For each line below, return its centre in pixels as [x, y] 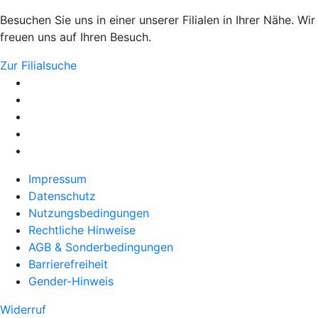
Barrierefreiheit [68, 264]
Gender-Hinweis [71, 281]
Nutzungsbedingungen [89, 213]
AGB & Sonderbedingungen [101, 247]
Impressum [57, 179]
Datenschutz [62, 196]
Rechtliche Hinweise [82, 230]
